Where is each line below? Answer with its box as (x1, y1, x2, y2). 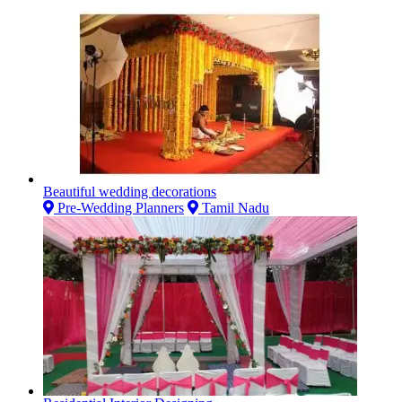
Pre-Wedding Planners (54, 199, 184, 215)
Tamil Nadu (198, 199, 269, 215)
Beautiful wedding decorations (43, 183, 216, 199)
